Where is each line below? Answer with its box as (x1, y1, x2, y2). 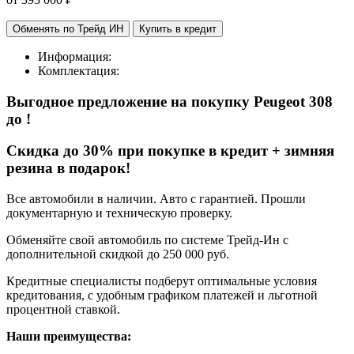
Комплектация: (38, 63, 119, 77)
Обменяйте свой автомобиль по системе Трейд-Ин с (6, 232, 288, 247)
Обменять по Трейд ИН (109, 22, 123, 35)
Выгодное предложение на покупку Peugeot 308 (6, 92, 333, 110)
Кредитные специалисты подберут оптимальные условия (6, 273, 317, 288)
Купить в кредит (139, 22, 217, 35)
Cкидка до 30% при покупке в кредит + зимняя (6, 142, 334, 160)
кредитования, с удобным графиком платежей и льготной (6, 288, 318, 302)
